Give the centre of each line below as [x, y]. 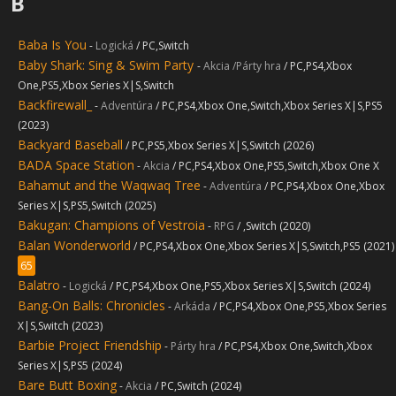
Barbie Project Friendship [90, 345]
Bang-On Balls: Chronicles [91, 305]
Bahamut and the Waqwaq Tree [109, 185]
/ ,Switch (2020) [274, 226]
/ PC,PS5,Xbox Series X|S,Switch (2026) [220, 145]
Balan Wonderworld [74, 245]
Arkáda [194, 306]
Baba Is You [52, 45]
